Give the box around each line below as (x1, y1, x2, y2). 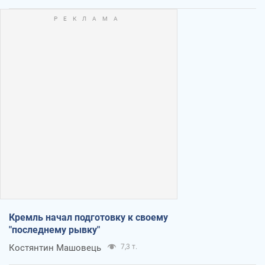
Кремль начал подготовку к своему (9, 211, 168, 223)
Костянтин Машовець (9, 242, 101, 253)
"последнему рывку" (9, 224, 100, 235)
